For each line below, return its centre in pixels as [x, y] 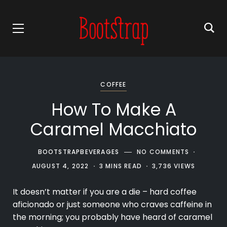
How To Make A [113, 109]
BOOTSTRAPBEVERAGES [79, 152]
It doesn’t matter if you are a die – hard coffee [105, 192]
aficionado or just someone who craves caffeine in [112, 205]
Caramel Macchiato [113, 129]
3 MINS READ [120, 166]
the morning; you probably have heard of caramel [112, 217]
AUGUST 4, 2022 [60, 166]
